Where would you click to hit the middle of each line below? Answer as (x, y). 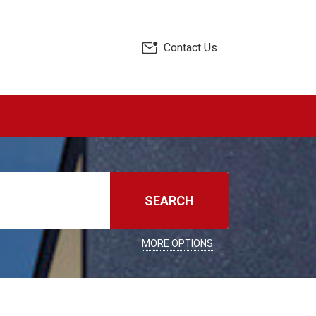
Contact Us (190, 47)
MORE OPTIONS (177, 243)
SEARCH (169, 201)
